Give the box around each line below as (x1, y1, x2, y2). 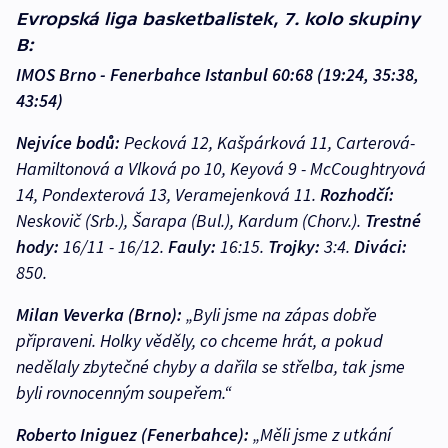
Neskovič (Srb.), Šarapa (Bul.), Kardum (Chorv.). (16, 209, 365, 233)
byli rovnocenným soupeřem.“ (16, 381, 231, 405)
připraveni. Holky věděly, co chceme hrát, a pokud (16, 329, 383, 353)
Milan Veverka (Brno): (16, 303, 182, 327)
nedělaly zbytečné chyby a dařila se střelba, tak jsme (16, 355, 405, 379)
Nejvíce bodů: (16, 131, 120, 155)
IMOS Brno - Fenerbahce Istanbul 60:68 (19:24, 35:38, (16, 63, 419, 87)
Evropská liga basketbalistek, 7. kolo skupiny (16, 8, 420, 30)
